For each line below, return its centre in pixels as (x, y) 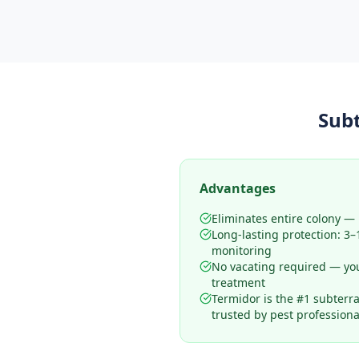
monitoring (242, 250)
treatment (238, 282)
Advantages (238, 188)
